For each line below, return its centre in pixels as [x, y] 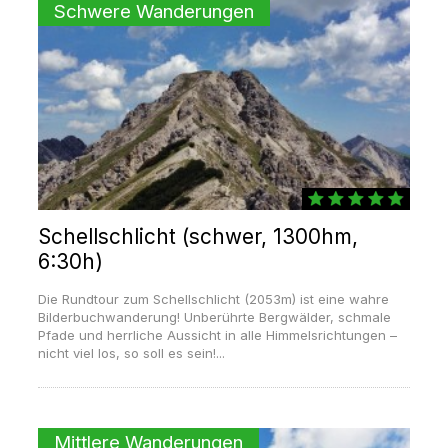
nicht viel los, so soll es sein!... [131, 353]
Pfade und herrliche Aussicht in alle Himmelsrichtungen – [217, 335]
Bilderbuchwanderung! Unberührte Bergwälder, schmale [214, 317]
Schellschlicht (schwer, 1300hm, [197, 237]
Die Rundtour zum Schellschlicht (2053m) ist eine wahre [213, 299]
